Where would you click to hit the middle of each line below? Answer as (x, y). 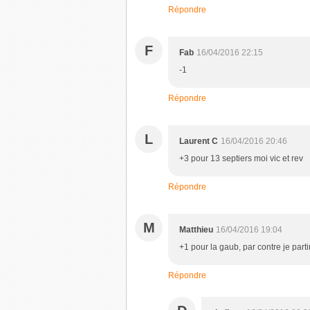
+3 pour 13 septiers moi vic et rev (241, 158)
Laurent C (199, 141)
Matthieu (196, 230)
